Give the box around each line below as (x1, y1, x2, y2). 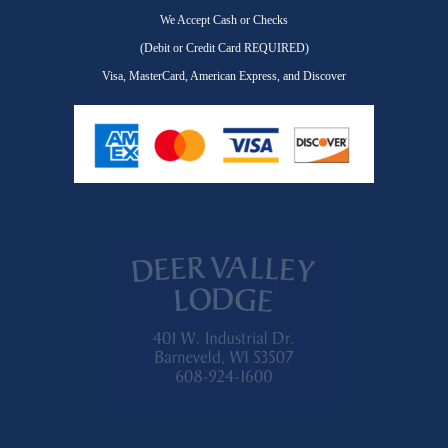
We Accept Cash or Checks (160, 13, 288, 28)
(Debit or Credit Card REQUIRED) (139, 41, 309, 56)
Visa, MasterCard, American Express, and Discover (102, 69, 346, 84)
